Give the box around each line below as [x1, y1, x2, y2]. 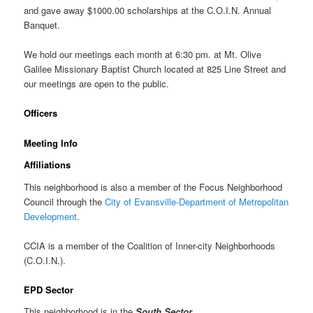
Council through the [24, 194, 105, 208]
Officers [24, 106, 58, 120]
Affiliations [24, 158, 71, 172]
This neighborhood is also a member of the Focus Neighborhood [24, 180, 283, 194]
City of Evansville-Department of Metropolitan [105, 194, 289, 208]
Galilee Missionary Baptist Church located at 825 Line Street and [24, 62, 286, 76]
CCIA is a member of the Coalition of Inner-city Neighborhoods [24, 238, 276, 252]
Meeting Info [24, 136, 78, 150]
